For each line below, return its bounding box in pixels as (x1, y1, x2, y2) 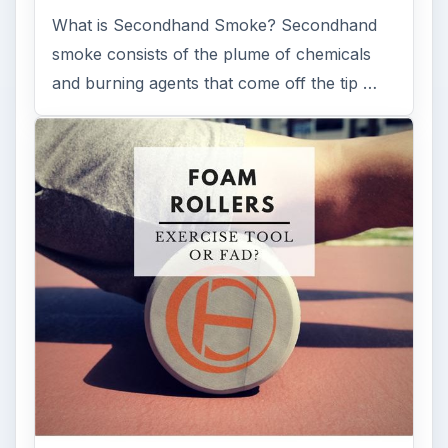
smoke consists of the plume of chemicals (52, 43, 372, 64)
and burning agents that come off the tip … (52, 72, 378, 93)
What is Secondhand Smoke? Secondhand (52, 14, 378, 35)
